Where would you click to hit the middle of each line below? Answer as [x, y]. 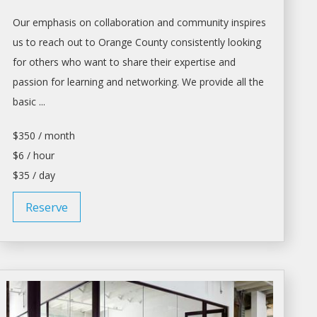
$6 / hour [34, 155]
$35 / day [34, 175]
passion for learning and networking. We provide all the [139, 81]
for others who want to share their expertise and [125, 62]
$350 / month [44, 135]
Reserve [47, 207]
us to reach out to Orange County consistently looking [137, 42]
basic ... [29, 101]
